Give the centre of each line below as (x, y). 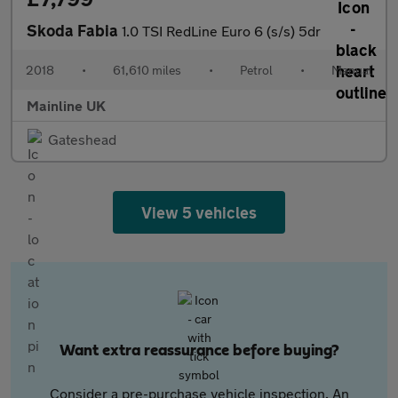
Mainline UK (66, 105)
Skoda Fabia (74, 30)
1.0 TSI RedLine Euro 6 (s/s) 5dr (221, 31)
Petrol (256, 70)
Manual (352, 70)
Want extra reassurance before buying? (199, 351)
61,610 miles (147, 70)
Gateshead (82, 139)
